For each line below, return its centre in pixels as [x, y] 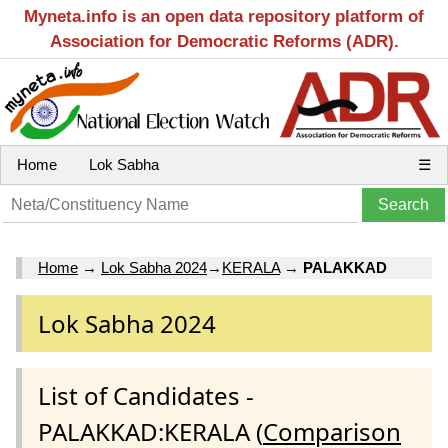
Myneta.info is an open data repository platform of [224, 16]
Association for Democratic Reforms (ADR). [224, 41]
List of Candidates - [146, 395]
